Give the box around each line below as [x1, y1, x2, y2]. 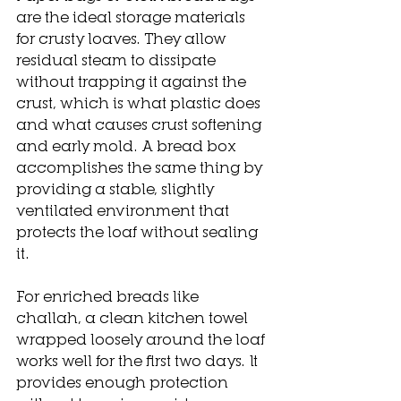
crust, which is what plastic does [16, 93, 264, 111]
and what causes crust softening [16, 115, 265, 132]
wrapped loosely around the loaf [16, 329, 269, 347]
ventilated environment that [16, 200, 233, 218]
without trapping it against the [16, 72, 250, 90]
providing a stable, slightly [16, 179, 218, 197]
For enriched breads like [16, 286, 202, 304]
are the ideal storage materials [16, 7, 249, 25]
